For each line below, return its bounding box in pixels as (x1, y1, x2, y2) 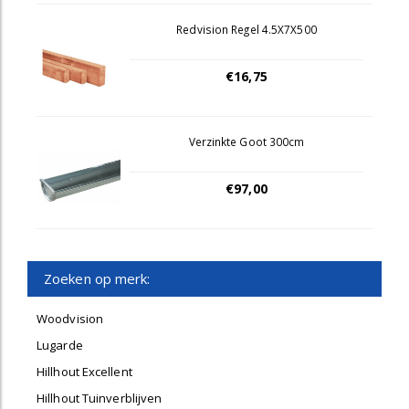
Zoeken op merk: (44, 269, 151, 288)
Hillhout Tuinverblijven (37, 390, 163, 406)
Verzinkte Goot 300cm (188, 134, 305, 149)
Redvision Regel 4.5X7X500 (176, 22, 317, 37)
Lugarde (37, 337, 83, 353)
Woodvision (37, 310, 103, 327)
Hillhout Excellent (37, 363, 132, 380)
